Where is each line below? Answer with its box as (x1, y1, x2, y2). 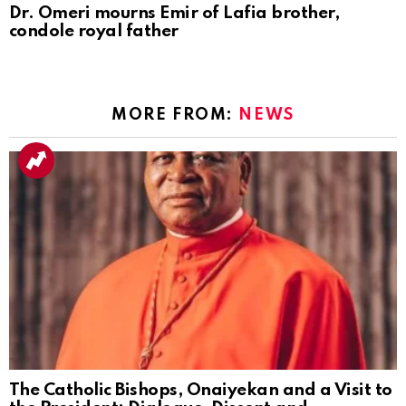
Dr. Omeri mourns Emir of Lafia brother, (9, 5, 340, 23)
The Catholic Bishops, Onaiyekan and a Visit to (9, 381, 392, 399)
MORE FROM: (111, 107, 239, 124)
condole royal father (9, 23, 179, 41)
